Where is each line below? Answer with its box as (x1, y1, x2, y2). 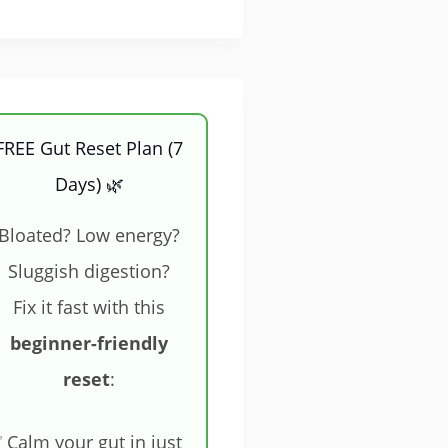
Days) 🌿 (54, 172, 124, 196)
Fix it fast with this (13, 295, 166, 320)
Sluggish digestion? (8, 259, 171, 284)
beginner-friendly (10, 331, 169, 356)
